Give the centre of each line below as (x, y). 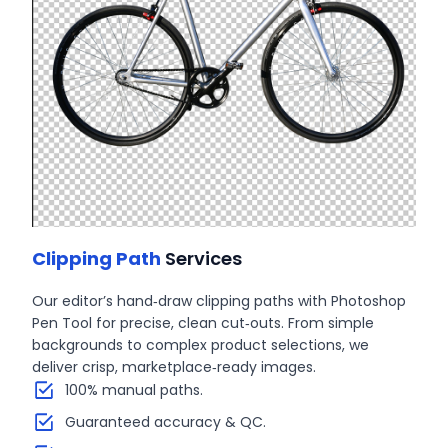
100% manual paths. (133, 389)
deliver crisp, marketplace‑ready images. (174, 366)
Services (202, 258)
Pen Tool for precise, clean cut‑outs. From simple (203, 322)
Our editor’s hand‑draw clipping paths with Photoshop (219, 300)
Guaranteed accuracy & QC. (165, 421)
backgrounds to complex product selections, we (201, 344)
